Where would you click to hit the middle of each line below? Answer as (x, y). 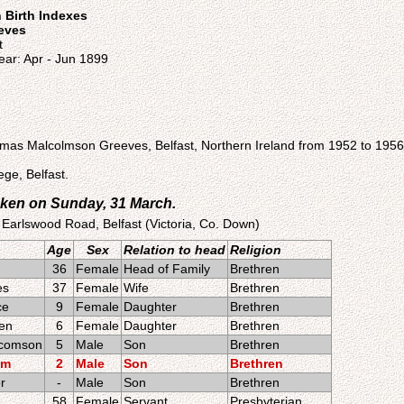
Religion (256, 250)
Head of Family (167, 269)
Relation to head (174, 250)
